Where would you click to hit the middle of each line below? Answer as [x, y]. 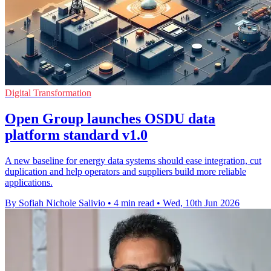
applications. [29, 182]
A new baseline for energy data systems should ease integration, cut [133, 160]
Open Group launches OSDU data [110, 118]
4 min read [134, 203]
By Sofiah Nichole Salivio [55, 203]
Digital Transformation [48, 93]
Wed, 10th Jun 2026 [201, 203]
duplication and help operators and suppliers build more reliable [126, 171]
